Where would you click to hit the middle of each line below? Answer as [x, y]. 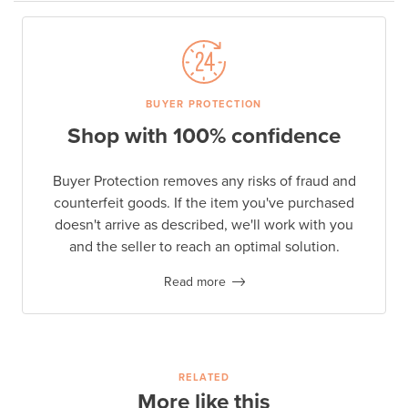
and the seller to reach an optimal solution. [204, 246]
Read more [194, 281]
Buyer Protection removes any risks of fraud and [204, 181]
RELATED [204, 377]
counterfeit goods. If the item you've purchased [204, 203]
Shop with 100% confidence [204, 136]
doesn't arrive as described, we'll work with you [204, 224]
